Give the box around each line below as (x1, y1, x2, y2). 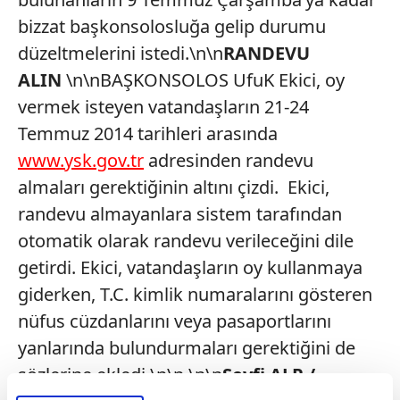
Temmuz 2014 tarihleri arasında (18, 121, 278, 146)
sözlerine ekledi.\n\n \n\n (18, 362, 222, 387)
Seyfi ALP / (222, 362, 315, 387)
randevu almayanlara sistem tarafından (18, 202, 342, 226)
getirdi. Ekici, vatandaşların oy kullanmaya (18, 255, 362, 279)
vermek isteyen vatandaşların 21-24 (18, 95, 309, 119)
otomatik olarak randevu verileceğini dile (18, 229, 354, 253)
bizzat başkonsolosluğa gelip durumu (18, 14, 326, 38)
